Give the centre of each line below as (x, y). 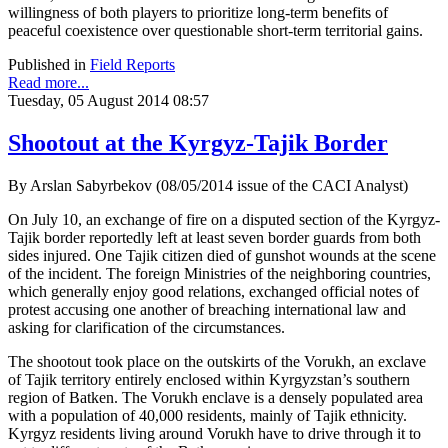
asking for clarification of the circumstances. (146, 327)
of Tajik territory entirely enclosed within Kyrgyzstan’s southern (209, 379)
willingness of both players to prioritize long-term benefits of (198, 12)
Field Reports (132, 64)
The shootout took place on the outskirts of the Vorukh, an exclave (217, 361)
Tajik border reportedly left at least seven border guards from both (214, 237)
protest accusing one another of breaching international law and (207, 309)
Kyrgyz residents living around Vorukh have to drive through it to (214, 433)
